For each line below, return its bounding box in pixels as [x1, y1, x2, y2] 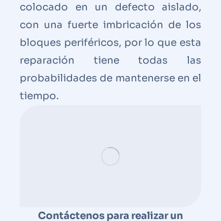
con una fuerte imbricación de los [20, 18, 201, 31]
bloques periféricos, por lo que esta [20, 36, 201, 49]
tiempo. [20, 89, 59, 102]
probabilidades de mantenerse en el [20, 72, 201, 84]
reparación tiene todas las [20, 54, 201, 67]
